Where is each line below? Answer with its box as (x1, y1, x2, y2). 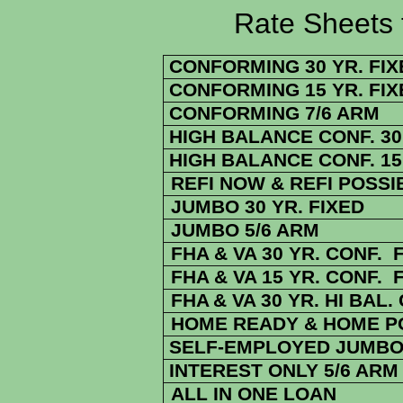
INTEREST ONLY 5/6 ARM (164, 360, 399, 381)
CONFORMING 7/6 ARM (164, 103, 385, 124)
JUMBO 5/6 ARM (171, 219, 319, 241)
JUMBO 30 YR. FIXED (171, 196, 364, 218)
